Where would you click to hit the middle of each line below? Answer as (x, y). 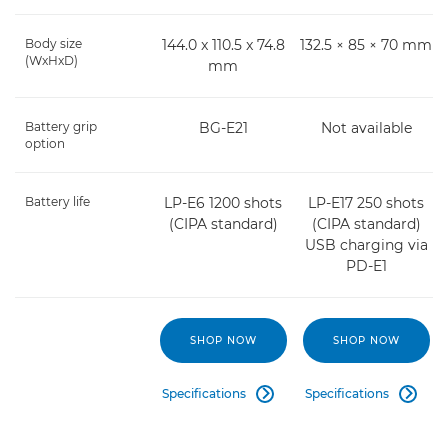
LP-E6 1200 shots (223, 202)
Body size (53, 43)
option (45, 143)
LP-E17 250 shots (366, 202)
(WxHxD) (51, 60)
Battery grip (61, 126)
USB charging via (366, 244)
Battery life (57, 201)
